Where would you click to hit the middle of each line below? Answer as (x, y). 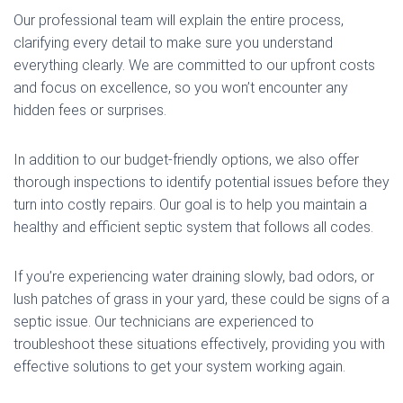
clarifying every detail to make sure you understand (173, 43)
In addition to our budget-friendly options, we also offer (186, 160)
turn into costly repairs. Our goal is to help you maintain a (190, 205)
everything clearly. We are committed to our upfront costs (194, 65)
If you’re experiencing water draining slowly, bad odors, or (194, 277)
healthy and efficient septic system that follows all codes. (193, 227)
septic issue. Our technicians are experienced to (164, 322)
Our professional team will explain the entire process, (179, 20)
